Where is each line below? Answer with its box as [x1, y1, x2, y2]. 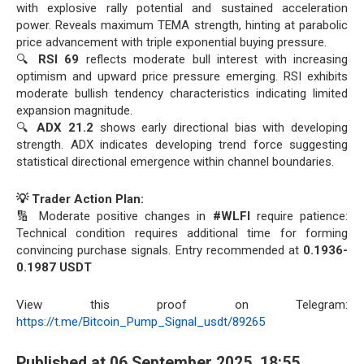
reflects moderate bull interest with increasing [79, 51, 349, 67]
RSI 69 [37, 51, 80, 67]
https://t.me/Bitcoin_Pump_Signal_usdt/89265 [16, 314, 265, 329]
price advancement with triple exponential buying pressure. [16, 34, 327, 50]
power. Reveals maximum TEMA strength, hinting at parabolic [16, 17, 348, 32]
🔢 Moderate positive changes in [16, 208, 213, 223]
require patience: [249, 208, 348, 223]
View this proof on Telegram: [16, 297, 348, 312]
